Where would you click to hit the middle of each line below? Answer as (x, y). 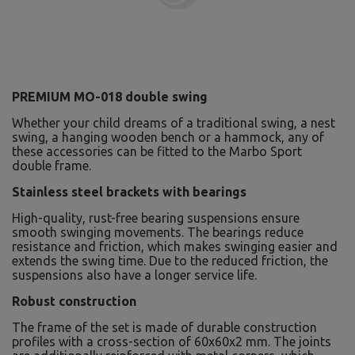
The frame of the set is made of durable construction (164, 327)
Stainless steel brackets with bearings (129, 192)
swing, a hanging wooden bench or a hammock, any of (168, 137)
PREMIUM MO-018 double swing (110, 97)
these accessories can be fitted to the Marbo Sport (157, 151)
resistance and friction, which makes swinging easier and (175, 246)
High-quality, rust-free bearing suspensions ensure (156, 218)
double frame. (52, 166)
